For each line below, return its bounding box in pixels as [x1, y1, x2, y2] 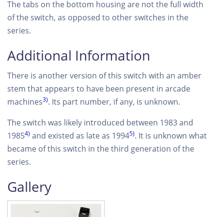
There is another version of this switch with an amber [7, 70, 201, 81]
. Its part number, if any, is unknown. [48, 96, 180, 107]
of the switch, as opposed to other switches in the [7, 12, 188, 23]
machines [7, 96, 43, 107]
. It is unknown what [135, 130, 207, 141]
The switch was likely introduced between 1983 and [7, 117, 193, 128]
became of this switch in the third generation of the [7, 143, 194, 154]
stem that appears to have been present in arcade [7, 83, 190, 94]
